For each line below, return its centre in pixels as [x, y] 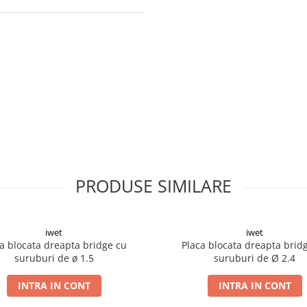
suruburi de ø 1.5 [54, 258]
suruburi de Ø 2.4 [255, 258]
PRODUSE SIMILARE [153, 185]
